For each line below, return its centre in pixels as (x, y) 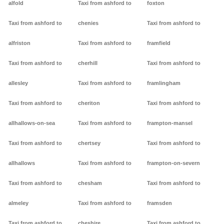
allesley (18, 83)
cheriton (89, 103)
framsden (160, 203)
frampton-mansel (170, 123)
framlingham (164, 83)
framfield (159, 43)
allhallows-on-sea (32, 123)
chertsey (89, 143)
